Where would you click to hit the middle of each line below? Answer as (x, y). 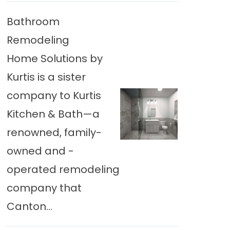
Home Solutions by (54, 59)
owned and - (40, 151)
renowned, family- (54, 132)
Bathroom (33, 22)
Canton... (29, 206)
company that (44, 188)
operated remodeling (63, 169)
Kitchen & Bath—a (53, 114)
